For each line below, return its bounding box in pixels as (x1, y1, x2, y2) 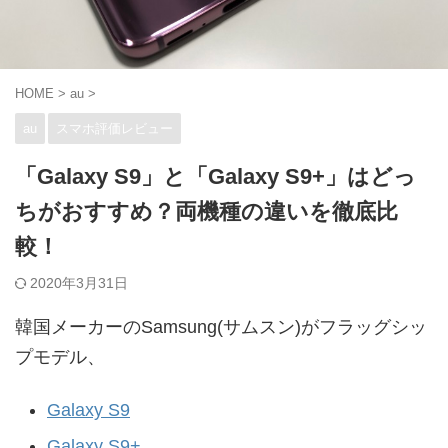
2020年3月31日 (30, 275, 128, 291)
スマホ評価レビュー (56, 121, 173, 136)
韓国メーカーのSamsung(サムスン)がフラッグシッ (15, 317, 427, 337)
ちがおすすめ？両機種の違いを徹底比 (15, 199, 398, 224)
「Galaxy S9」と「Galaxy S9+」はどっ (15, 164, 416, 189)
